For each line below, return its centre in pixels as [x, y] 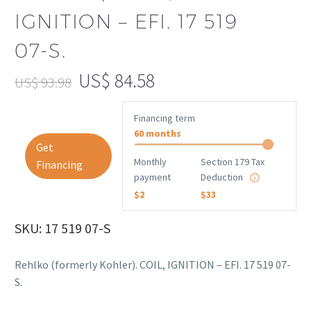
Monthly [150, 161]
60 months [158, 133]
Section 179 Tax [233, 161]
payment [152, 177]
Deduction [222, 177]
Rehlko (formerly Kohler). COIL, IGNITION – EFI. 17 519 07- [153, 264]
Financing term [165, 118]
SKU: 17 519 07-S [62, 228]
